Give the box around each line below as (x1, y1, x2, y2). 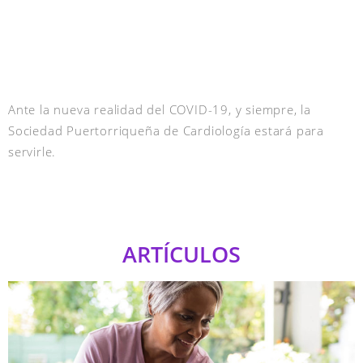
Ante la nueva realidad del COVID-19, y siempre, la (8, 100, 311, 118)
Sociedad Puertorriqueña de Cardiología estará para (8, 122, 324, 139)
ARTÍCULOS (122, 238, 241, 269)
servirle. (8, 143, 57, 160)
